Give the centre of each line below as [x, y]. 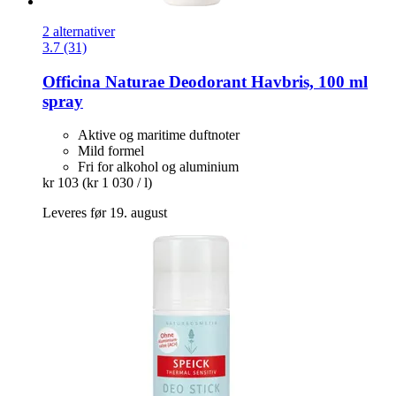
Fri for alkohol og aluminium [158, 167]
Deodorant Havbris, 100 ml [266, 81]
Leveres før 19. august [105, 213]
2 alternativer [79, 32]
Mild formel [111, 151]
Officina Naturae [103, 81]
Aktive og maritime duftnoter [159, 135]
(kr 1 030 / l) [117, 183]
